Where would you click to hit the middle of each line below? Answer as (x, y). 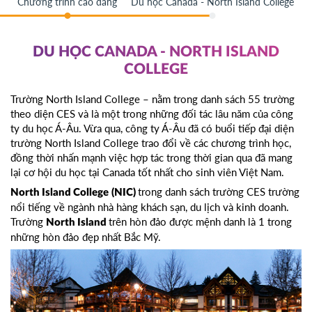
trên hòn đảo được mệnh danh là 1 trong (200, 222)
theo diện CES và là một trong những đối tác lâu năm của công (152, 114)
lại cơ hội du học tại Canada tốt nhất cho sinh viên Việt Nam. (147, 172)
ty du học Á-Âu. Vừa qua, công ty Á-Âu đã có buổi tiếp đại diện (152, 128)
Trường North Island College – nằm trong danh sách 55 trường (153, 99)
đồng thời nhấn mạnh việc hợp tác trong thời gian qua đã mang (151, 158)
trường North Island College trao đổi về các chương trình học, (151, 143)
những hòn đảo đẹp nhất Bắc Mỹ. (86, 237)
